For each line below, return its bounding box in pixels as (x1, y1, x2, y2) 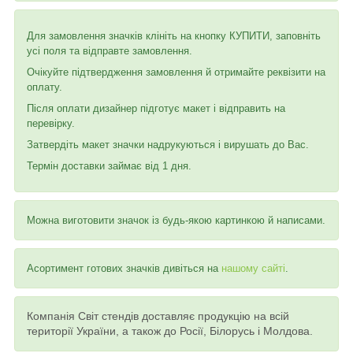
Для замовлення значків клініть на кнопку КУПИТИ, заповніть (27, 29, 321, 42)
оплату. (27, 80, 62, 93)
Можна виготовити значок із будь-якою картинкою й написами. (27, 214, 325, 226)
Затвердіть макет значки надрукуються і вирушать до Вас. (27, 138, 309, 150)
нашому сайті (221, 262, 285, 274)
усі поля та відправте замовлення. (27, 44, 192, 57)
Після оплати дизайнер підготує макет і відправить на (27, 102, 285, 114)
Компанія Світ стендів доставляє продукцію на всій (27, 309, 289, 322)
